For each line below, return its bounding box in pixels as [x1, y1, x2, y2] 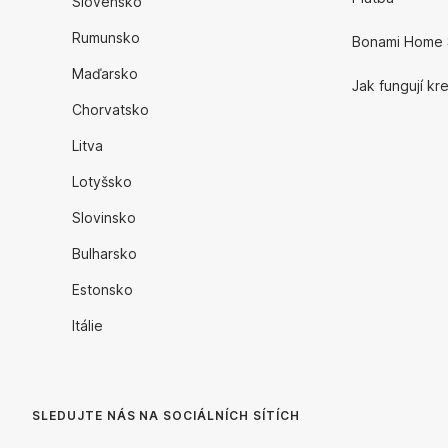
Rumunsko [72, 29, 140, 46]
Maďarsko [72, 65, 138, 82]
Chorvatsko [72, 101, 149, 118]
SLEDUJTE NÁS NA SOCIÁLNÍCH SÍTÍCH [32, 408, 300, 423]
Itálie [72, 317, 103, 334]
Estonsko [72, 281, 133, 298]
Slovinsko [72, 209, 136, 226]
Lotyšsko [72, 173, 132, 190]
